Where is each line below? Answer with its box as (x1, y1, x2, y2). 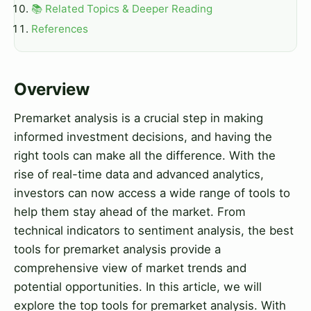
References (31, 22, 88, 35)
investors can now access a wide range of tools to (14, 185, 290, 200)
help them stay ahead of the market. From (14, 204, 246, 219)
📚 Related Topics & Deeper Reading (31, 2, 212, 16)
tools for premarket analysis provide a (14, 242, 221, 256)
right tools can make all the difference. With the (14, 148, 276, 162)
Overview (14, 78, 90, 99)
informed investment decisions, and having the (14, 129, 272, 144)
